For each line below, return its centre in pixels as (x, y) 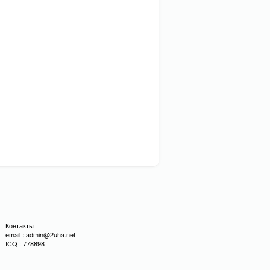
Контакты (20, 225)
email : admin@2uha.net (40, 234)
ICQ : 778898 (25, 243)
